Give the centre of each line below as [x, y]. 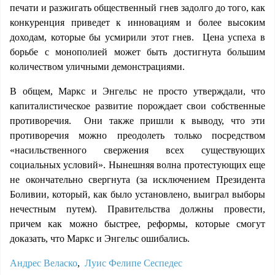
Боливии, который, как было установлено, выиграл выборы [137, 194]
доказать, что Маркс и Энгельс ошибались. [100, 238]
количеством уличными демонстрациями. [97, 67]
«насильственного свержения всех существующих [137, 150]
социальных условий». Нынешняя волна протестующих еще [137, 165]
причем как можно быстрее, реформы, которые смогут [137, 224]
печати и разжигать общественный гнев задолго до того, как [137, 8]
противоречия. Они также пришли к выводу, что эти [137, 121]
